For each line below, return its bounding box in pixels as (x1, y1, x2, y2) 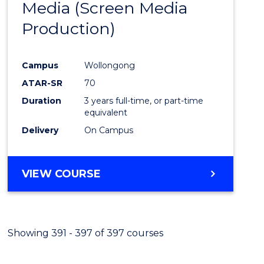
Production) (22, 18, 116, 38)
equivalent (84, 107, 128, 118)
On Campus (84, 124, 134, 136)
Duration (22, 95, 62, 106)
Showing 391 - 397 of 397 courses (8, 227, 164, 239)
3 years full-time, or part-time (84, 95, 204, 106)
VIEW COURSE (22, 167, 101, 180)
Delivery (22, 124, 59, 136)
